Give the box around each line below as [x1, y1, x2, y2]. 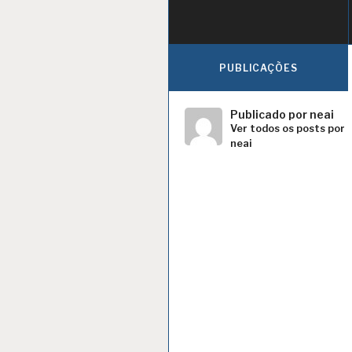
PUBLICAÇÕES [218, 62, 298, 75]
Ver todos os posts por [229, 123, 345, 135]
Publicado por [229, 108, 310, 122]
